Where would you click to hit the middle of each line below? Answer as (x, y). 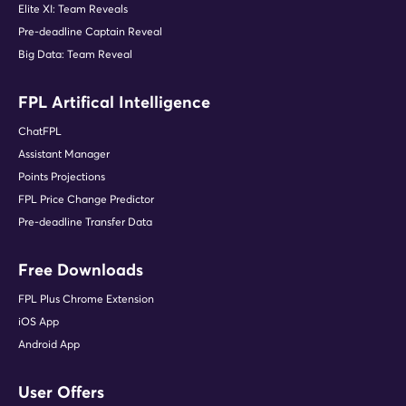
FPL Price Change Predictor (86, 198)
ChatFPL (40, 130)
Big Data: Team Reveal (75, 53)
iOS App (39, 321)
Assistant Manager (64, 153)
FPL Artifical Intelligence (114, 101)
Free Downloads (81, 269)
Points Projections (62, 176)
